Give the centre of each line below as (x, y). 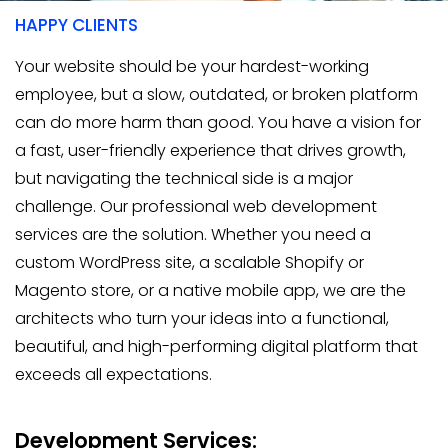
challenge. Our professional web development (196, 206)
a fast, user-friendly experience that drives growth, (210, 150)
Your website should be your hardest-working (192, 66)
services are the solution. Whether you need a (193, 234)
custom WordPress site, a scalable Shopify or (189, 262)
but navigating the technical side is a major (184, 178)
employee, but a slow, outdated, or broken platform (216, 94)
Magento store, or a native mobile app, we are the (210, 290)
